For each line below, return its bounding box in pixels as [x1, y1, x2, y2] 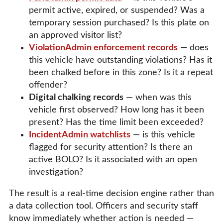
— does [178, 43, 209, 53]
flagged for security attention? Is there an [29, 143, 193, 152]
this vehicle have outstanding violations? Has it [29, 56, 212, 65]
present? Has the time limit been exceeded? [29, 118, 204, 127]
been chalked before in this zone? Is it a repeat [29, 68, 213, 78]
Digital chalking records [29, 93, 123, 103]
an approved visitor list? [29, 31, 122, 40]
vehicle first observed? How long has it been [29, 106, 204, 115]
